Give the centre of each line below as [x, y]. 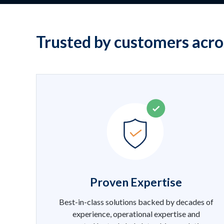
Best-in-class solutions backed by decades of [136, 201]
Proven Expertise [136, 182]
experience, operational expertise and [136, 213]
